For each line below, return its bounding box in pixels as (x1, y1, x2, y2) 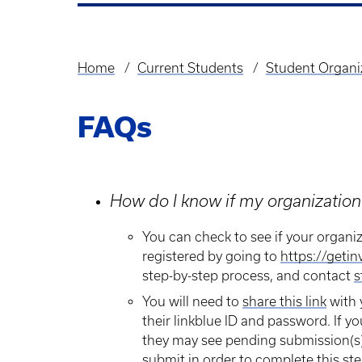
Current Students (137, 61, 243, 75)
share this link (242, 294, 326, 309)
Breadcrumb (78, 70, 166, 90)
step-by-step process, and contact (142, 268, 354, 283)
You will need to (142, 294, 242, 309)
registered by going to (142, 249, 280, 263)
